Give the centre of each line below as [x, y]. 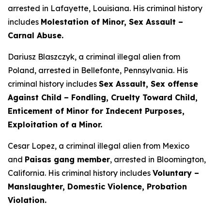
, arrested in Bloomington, [158, 159]
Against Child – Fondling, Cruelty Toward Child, [103, 97]
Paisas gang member [67, 159]
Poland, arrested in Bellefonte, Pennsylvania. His [98, 70]
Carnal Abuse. [39, 35]
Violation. [28, 200]
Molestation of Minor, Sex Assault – [112, 22]
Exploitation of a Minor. [55, 124]
